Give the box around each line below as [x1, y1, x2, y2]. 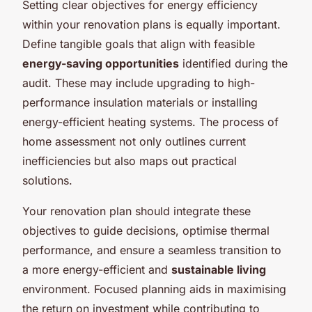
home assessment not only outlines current [22, 134, 246, 148]
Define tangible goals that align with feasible [22, 36, 255, 51]
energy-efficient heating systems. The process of [22, 114, 279, 129]
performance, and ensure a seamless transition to [22, 242, 281, 257]
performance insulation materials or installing [22, 95, 258, 109]
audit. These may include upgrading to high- [22, 75, 255, 90]
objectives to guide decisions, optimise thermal [22, 223, 270, 237]
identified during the [179, 56, 288, 70]
